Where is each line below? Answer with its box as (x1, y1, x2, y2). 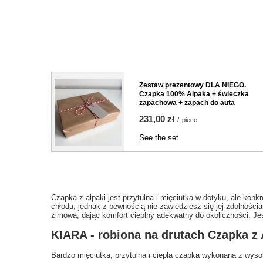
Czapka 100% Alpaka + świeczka (139, 90, 249, 98)
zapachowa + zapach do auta (139, 99, 235, 107)
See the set (139, 133, 178, 142)
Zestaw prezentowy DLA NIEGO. (139, 81, 246, 89)
